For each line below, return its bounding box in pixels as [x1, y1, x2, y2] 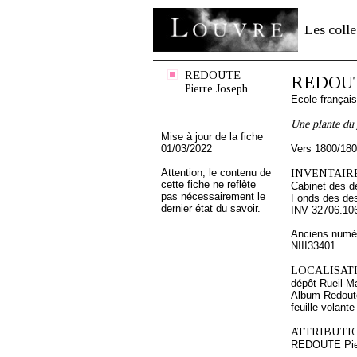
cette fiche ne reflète [161, 178, 256, 190]
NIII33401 [291, 240, 335, 252]
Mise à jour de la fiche [161, 131, 263, 143]
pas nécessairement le [161, 190, 265, 202]
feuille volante [291, 301, 355, 313]
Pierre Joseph [185, 82, 248, 95]
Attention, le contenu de [161, 167, 271, 178]
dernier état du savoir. [161, 202, 261, 214]
